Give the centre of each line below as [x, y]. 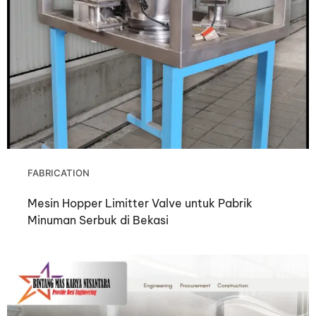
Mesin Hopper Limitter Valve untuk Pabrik [140, 203]
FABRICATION [59, 172]
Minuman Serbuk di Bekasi [98, 220]
